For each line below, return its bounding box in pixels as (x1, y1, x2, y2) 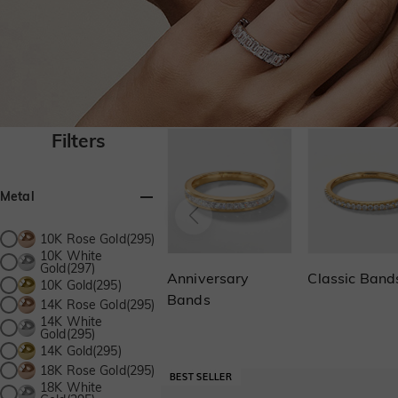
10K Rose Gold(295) (40, 231, 155, 248)
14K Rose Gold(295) (40, 297, 155, 314)
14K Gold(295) (40, 343, 122, 360)
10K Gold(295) (40, 277, 122, 294)
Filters (51, 129, 107, 153)
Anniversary (167, 268, 250, 287)
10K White (40, 248, 103, 265)
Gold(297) (40, 260, 96, 277)
